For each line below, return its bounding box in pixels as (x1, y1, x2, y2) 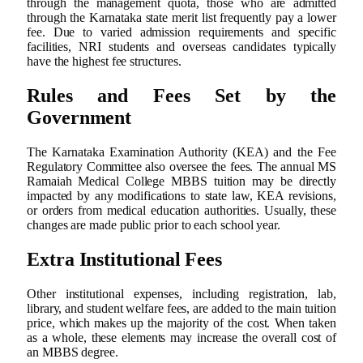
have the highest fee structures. (27, 54, 181, 69)
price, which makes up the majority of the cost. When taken (27, 315, 336, 330)
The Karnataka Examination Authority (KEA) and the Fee (27, 145, 336, 160)
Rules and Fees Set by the (27, 85, 336, 107)
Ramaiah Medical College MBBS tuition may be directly (27, 174, 336, 189)
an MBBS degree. (27, 344, 118, 359)
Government (27, 107, 132, 129)
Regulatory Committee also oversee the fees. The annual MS (27, 160, 336, 174)
